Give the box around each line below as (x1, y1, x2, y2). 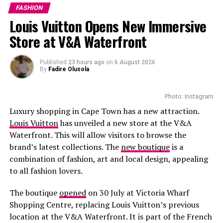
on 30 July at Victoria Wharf (86, 187, 189, 198)
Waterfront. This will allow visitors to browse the (9, 129, 186, 140)
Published (39, 59, 67, 66)
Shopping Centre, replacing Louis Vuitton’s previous (9, 199, 199, 210)
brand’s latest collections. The (9, 141, 121, 152)
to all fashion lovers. (9, 165, 84, 176)
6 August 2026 (114, 59, 155, 66)
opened (59, 187, 86, 198)
